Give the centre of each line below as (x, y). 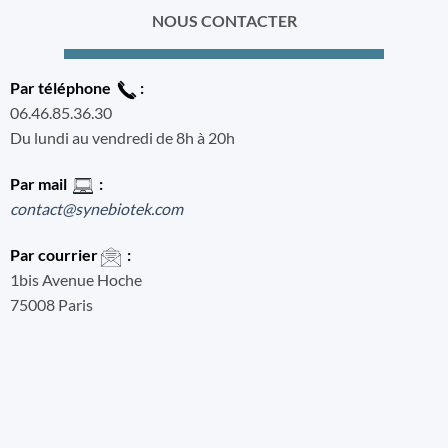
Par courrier (55, 254)
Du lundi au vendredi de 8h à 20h (122, 138)
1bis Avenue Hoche (75, 279)
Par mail (41, 183)
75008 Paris (51, 304)
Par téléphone (63, 88)
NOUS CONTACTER (224, 21)
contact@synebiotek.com (96, 208)
